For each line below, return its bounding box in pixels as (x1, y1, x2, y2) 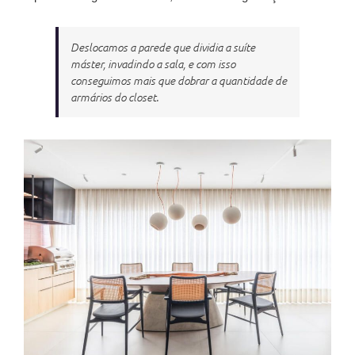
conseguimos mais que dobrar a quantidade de (71, 73, 287, 87)
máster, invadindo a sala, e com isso (71, 56, 235, 71)
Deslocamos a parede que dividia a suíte (71, 40, 255, 54)
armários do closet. (71, 90, 158, 104)
